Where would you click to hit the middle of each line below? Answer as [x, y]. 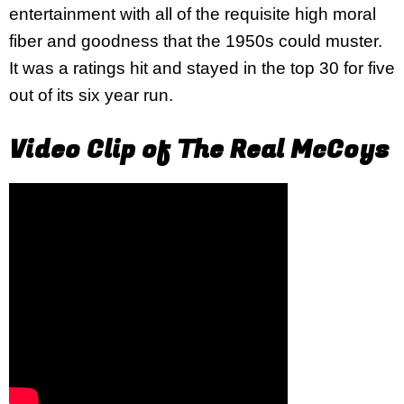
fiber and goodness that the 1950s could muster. [196, 41]
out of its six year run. [91, 95]
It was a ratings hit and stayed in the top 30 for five [202, 68]
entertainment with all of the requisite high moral [193, 14]
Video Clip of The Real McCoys [199, 150]
